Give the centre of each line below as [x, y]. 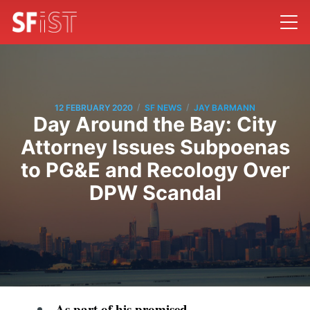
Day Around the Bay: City [155, 125]
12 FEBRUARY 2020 [94, 107]
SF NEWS [163, 107]
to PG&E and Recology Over [155, 170]
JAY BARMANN [225, 107]
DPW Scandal [155, 193]
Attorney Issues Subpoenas [155, 147]
